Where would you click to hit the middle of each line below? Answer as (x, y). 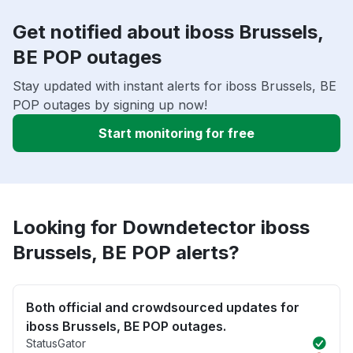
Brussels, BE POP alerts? (126, 253)
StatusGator (56, 344)
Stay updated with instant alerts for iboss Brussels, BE (175, 86)
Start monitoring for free (176, 134)
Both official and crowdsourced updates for (163, 308)
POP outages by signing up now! (110, 105)
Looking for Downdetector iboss (161, 228)
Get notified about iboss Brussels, (168, 32)
